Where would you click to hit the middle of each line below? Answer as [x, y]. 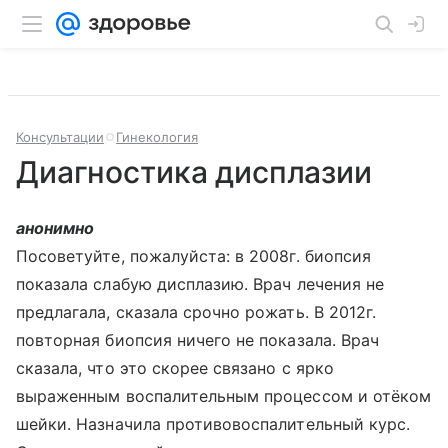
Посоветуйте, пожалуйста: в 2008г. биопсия [193, 256]
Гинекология [157, 137]
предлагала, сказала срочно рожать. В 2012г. [196, 312]
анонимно [55, 228]
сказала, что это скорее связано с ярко [175, 368]
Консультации [60, 137]
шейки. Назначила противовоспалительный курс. [213, 424]
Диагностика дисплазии [194, 172]
